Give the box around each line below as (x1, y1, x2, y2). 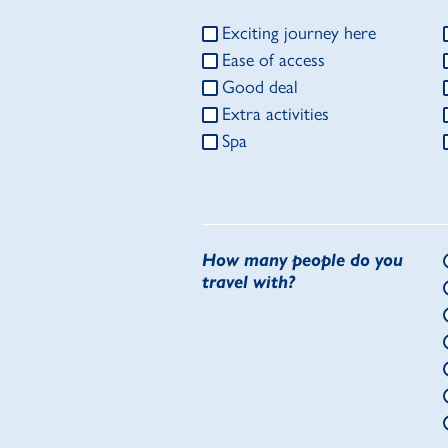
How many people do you (202, 249, 403, 272)
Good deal (222, 76, 298, 99)
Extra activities (222, 103, 329, 126)
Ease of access (222, 49, 325, 72)
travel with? (202, 271, 295, 294)
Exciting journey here (222, 22, 376, 45)
